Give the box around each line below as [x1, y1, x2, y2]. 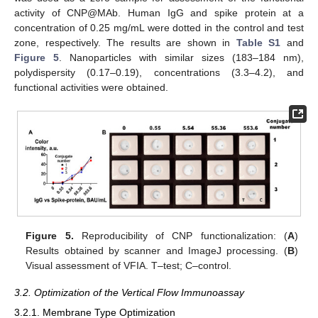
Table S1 [236, 36, 281, 48]
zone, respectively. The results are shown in [14, 36, 236, 48]
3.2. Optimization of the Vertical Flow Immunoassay [14, 287, 244, 299]
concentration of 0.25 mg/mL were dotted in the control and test [14, 21, 304, 33]
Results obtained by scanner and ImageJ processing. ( [26, 244, 287, 256]
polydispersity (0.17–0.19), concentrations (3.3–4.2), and [14, 66, 304, 78]
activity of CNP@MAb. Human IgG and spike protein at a [14, 6, 304, 18]
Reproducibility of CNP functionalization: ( [73, 229, 287, 241]
